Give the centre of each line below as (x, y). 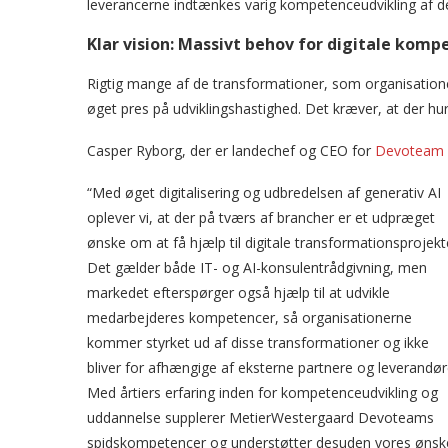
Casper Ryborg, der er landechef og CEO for (231, 150)
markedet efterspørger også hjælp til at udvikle (238, 292)
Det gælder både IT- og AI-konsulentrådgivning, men (257, 267)
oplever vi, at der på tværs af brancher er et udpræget (261, 217)
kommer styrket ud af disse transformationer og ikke (258, 342)
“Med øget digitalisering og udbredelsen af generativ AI (264, 192)
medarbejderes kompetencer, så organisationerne (249, 317)
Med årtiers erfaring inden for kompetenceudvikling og (262, 392)
